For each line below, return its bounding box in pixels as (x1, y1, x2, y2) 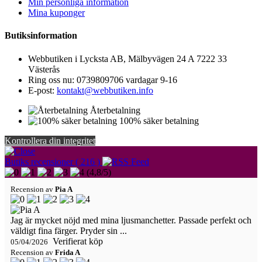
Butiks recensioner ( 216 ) (5, 156, 100, 167)
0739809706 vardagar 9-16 (77, 74, 177, 85)
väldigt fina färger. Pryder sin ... (11, 225, 127, 236)
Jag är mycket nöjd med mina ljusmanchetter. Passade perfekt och (11, 215, 251, 225)
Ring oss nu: (28, 74, 77, 85)
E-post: (28, 85, 57, 95)
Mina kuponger (28, 8, 85, 18)
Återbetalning (90, 105, 140, 115)
